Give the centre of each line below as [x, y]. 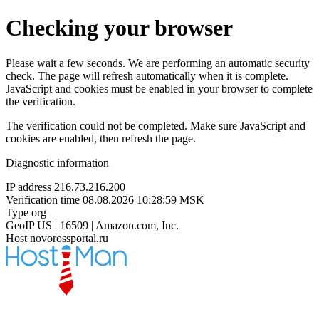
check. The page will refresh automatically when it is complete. [147, 75]
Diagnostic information [57, 162]
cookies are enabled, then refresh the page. [101, 138]
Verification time [43, 199]
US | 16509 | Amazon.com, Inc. [108, 225]
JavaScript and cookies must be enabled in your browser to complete [159, 88]
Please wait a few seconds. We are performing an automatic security [158, 63]
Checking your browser [119, 28]
